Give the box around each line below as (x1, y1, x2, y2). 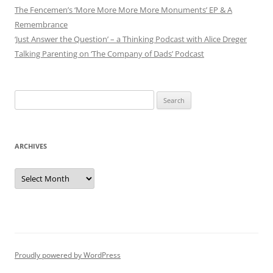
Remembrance (15, 19, 68, 30)
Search (14, 91, 38, 102)
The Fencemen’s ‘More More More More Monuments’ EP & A (15, 4, 232, 15)
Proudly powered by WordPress (15, 250, 121, 260)
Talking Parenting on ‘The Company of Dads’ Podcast (15, 48, 204, 59)
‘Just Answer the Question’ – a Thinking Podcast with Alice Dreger (15, 34, 247, 44)
